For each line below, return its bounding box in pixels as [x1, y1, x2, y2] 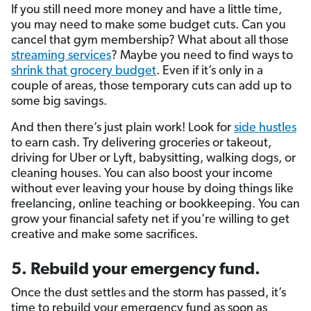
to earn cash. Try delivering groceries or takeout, [11, 137, 271, 151]
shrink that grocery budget [11, 65, 156, 78]
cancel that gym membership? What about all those [11, 34, 289, 48]
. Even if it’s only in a [156, 65, 263, 78]
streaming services [11, 49, 111, 63]
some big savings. [11, 95, 107, 109]
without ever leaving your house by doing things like [11, 183, 294, 196]
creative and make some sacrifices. [11, 228, 198, 242]
